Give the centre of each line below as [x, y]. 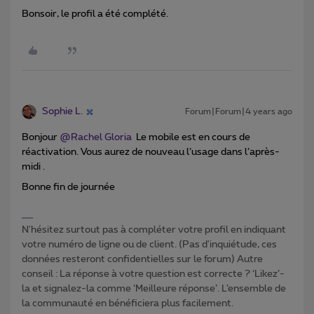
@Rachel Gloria [96, 138]
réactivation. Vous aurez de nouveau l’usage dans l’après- [151, 152]
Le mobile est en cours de [191, 138]
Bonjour [41, 138]
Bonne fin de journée [69, 187]
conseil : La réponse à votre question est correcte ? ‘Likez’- [153, 274]
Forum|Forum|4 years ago [239, 112]
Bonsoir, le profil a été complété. [95, 14]
